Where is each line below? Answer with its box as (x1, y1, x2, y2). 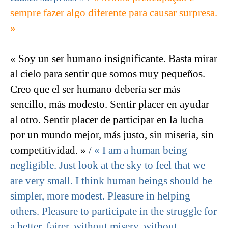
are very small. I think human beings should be (10, 175, 212, 187)
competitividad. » (10, 144, 86, 157)
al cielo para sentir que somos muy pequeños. (10, 68, 205, 80)
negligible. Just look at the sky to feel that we (10, 159, 205, 172)
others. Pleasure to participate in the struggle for (10, 205, 217, 218)
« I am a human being (94, 144, 187, 157)
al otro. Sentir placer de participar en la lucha (10, 113, 203, 126)
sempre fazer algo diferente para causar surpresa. (10, 7, 217, 19)
